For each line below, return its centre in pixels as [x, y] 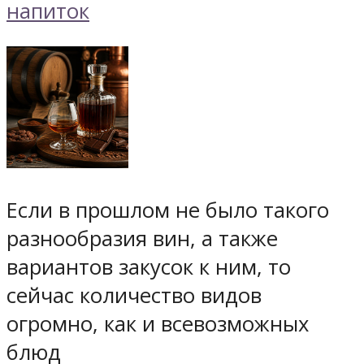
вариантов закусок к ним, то [149, 266]
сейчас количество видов [134, 295]
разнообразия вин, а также [142, 238]
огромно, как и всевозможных [158, 323]
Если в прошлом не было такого [168, 210]
